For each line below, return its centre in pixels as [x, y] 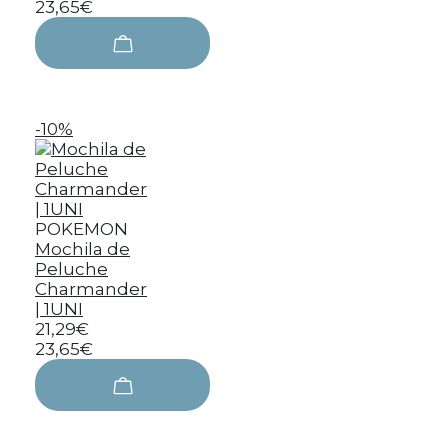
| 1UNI [59, 309]
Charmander [91, 289]
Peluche [71, 269]
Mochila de [82, 249]
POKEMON [81, 229]
